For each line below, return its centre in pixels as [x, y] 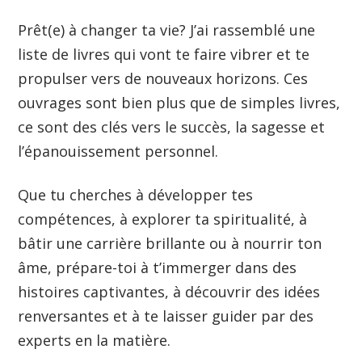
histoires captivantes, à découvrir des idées [169, 291]
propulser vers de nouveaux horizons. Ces [163, 79]
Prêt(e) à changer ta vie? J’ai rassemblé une [167, 30]
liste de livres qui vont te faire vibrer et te [164, 55]
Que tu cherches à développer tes [136, 194]
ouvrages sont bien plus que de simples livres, [179, 103]
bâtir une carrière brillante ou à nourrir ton [170, 243]
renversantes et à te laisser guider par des [166, 316]
